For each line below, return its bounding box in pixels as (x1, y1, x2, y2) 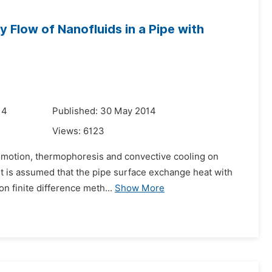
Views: (52, 126, 83, 137)
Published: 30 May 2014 (52, 106, 156, 117)
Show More (115, 183, 165, 194)
